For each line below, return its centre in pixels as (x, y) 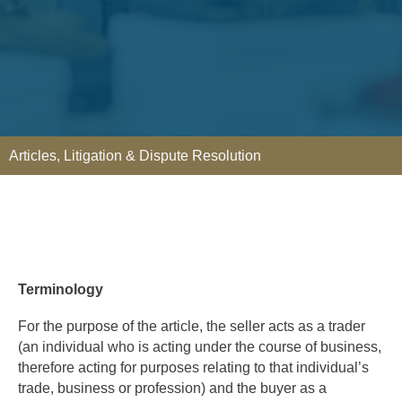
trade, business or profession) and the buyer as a (172, 389)
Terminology (61, 289)
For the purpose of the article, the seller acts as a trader (192, 327)
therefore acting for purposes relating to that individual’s (193, 368)
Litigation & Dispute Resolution (162, 156)
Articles (33, 156)
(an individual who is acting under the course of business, (200, 347)
